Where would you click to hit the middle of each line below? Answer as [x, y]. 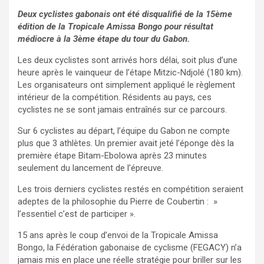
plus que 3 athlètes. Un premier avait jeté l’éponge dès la [126, 143]
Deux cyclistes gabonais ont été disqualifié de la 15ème [125, 14]
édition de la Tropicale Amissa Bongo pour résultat [115, 27]
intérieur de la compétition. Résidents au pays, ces [115, 98]
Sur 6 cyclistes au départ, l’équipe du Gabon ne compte [124, 131]
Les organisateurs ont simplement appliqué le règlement [126, 85]
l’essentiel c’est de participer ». [77, 214]
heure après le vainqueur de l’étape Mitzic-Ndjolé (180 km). [130, 73]
